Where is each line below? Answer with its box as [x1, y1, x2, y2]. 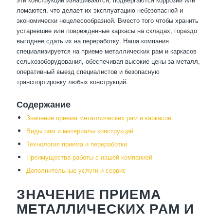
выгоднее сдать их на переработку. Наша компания [16, 36, 169, 46]
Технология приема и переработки [26, 139, 127, 149]
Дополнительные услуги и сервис [26, 165, 126, 175]
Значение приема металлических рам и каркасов [26, 113, 171, 123]
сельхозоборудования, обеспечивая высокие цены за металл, [16, 56, 200, 66]
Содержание [16, 99, 71, 110]
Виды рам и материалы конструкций [26, 126, 133, 136]
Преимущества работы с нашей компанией [26, 152, 152, 162]
